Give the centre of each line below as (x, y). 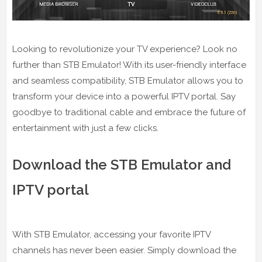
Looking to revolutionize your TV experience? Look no (125, 49)
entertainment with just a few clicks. (85, 128)
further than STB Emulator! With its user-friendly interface (129, 65)
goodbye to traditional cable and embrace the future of (129, 112)
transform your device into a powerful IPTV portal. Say (124, 96)
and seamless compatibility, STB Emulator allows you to (128, 80)
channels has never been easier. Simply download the (124, 250)
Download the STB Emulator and (122, 164)
